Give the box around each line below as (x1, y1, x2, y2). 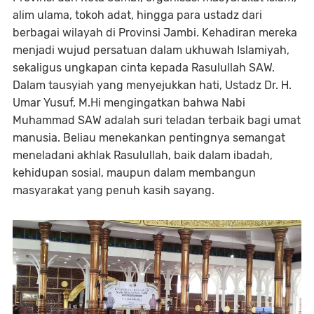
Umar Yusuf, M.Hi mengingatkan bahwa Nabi (13, 96, 245, 110)
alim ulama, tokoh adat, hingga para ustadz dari (13, 8, 262, 22)
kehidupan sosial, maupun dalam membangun (13, 166, 256, 180)
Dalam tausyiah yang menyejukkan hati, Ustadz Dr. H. (13, 78, 292, 93)
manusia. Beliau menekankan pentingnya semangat (13, 131, 285, 145)
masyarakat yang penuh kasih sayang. (13, 184, 214, 198)
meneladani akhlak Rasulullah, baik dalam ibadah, (13, 149, 273, 163)
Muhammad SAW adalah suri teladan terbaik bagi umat (13, 114, 301, 128)
